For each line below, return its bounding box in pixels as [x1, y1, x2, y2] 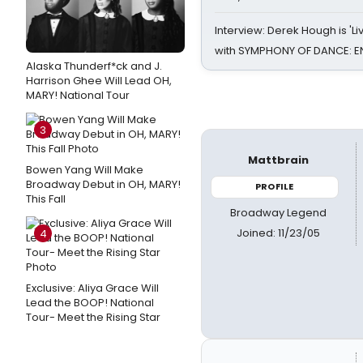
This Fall [26, 191, 66, 207]
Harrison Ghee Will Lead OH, [26, 73, 172, 88]
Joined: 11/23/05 [237, 224, 321, 241]
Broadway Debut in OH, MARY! [26, 177, 181, 192]
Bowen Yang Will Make [26, 162, 143, 177]
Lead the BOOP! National [26, 295, 154, 310]
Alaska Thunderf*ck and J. [26, 58, 162, 74]
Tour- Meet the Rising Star [26, 310, 160, 325]
